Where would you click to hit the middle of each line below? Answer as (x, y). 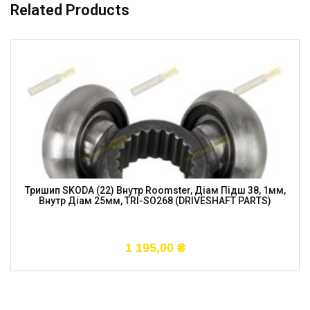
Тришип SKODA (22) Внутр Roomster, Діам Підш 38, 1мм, (155, 190)
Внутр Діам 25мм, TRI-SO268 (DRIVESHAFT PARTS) (155, 201)
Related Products (70, 10)
